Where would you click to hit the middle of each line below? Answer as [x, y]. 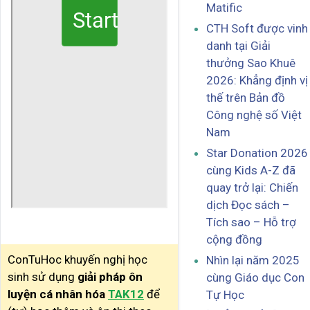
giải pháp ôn [110, 277]
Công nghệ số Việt [254, 115]
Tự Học [225, 295]
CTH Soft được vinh [257, 29]
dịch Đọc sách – [248, 205]
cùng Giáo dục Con [255, 278]
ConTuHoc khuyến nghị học [77, 259]
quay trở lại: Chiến [252, 188]
